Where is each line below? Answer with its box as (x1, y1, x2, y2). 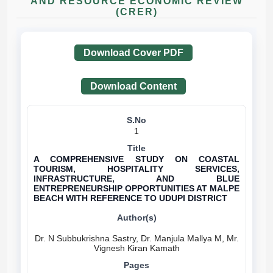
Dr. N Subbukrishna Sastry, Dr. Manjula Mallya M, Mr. (34, 233, 239, 243)
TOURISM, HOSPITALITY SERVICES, (34, 164, 239, 174)
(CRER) (115, 7, 158, 17)
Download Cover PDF (83, 48, 183, 58)
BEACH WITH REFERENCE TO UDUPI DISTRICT (34, 193, 227, 203)
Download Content (90, 81, 177, 91)
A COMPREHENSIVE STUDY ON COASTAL (34, 154, 239, 164)
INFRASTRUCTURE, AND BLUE (34, 174, 239, 183)
